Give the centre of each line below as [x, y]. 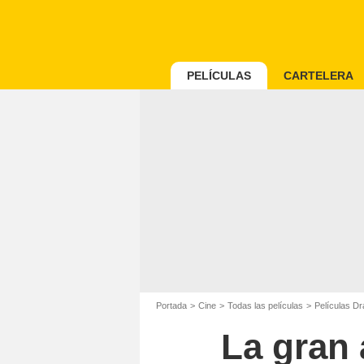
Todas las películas [265, 305]
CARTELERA [318, 76]
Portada [171, 305]
